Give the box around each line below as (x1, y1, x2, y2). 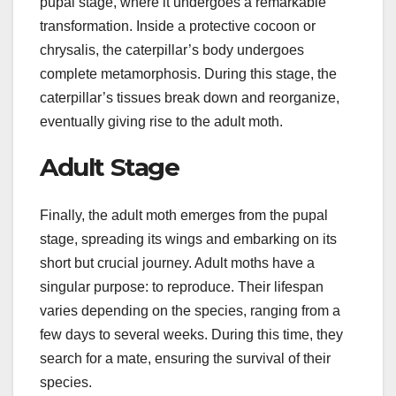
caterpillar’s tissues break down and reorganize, (40, 90, 339, 106)
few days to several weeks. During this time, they (40, 326, 343, 342)
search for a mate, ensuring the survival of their (40, 350, 331, 366)
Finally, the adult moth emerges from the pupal (40, 207, 328, 223)
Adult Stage (40, 152, 179, 183)
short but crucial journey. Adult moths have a (40, 255, 315, 270)
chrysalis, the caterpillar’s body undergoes (40, 42, 304, 58)
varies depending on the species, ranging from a (40, 302, 340, 318)
